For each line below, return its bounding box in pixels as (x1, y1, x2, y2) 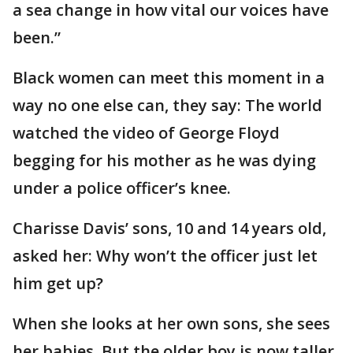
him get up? (13, 273, 103, 295)
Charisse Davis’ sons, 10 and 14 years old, (13, 217, 326, 240)
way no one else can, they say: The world (13, 95, 322, 117)
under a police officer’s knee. (13, 177, 231, 199)
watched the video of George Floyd (13, 122, 280, 144)
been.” (13, 27, 61, 49)
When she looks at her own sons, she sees (13, 313, 330, 335)
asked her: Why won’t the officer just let (13, 245, 318, 267)
